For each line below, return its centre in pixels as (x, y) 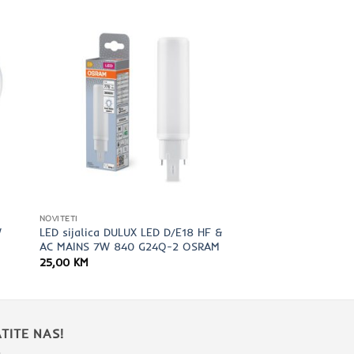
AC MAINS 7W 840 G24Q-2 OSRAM (129, 246)
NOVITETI (58, 218)
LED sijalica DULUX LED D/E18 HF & (130, 232)
